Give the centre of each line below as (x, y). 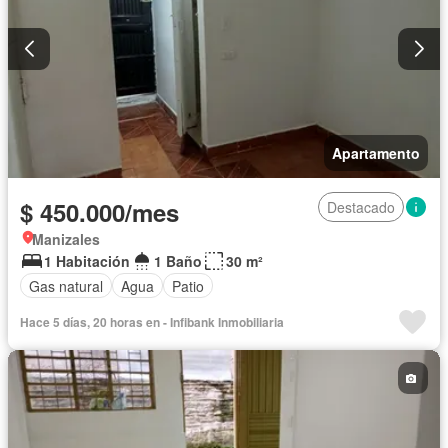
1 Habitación (87, 261)
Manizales (66, 239)
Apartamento (376, 153)
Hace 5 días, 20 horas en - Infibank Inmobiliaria (152, 322)
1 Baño (178, 261)
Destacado (361, 207)
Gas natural (66, 285)
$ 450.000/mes (99, 212)
